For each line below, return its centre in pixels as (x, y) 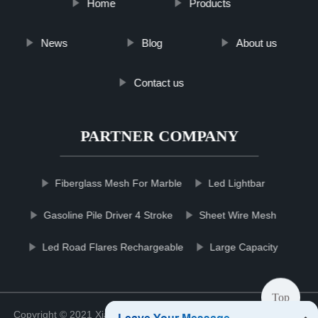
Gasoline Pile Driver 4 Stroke (108, 215)
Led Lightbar (237, 183)
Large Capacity (244, 247)
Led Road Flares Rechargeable (113, 247)
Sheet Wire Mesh (238, 215)
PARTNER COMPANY (159, 136)
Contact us (159, 82)
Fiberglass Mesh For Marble (119, 183)
